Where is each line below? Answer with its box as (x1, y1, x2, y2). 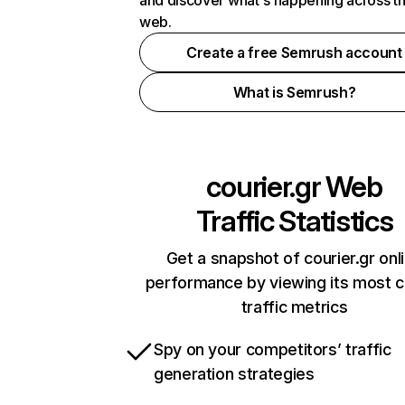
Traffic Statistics (195, 203, 393, 239)
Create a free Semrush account (186, 43, 402, 61)
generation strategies (154, 364, 315, 383)
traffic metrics (240, 297, 348, 316)
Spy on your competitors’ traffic (154, 340, 391, 359)
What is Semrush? (232, 83, 356, 101)
